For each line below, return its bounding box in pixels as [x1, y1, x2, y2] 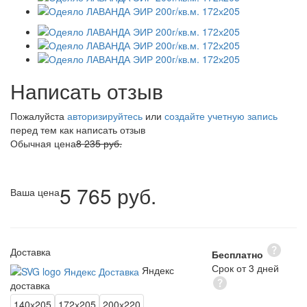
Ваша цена [10, 185, 60, 199]
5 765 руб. [60, 181, 156, 210]
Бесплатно [212, 247, 263, 261]
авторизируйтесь [67, 109, 143, 123]
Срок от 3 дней [212, 261, 279, 275]
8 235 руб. [76, 136, 122, 150]
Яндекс [142, 263, 174, 277]
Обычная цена [10, 136, 76, 150]
